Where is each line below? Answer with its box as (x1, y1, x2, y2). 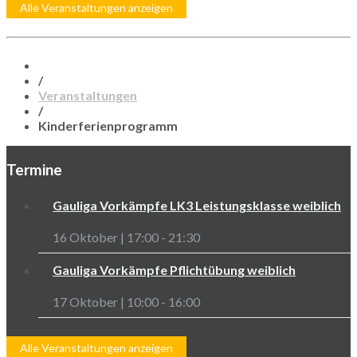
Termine (6, 160, 62, 178)
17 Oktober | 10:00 (53, 294, 159, 310)
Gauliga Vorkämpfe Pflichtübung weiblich (53, 261, 296, 277)
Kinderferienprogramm (38, 118, 178, 134)
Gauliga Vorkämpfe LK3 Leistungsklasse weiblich (53, 197, 341, 213)
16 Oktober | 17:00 (53, 229, 159, 245)
